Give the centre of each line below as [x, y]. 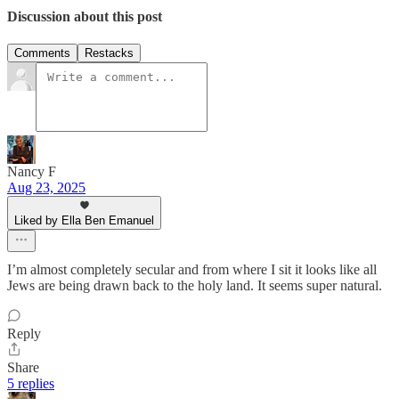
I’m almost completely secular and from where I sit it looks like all [192, 270]
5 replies [31, 384]
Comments [42, 53]
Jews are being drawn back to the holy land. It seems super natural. [195, 286]
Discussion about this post [85, 16]
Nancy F [32, 172]
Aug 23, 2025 [46, 188]
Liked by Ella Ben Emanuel [84, 221]
